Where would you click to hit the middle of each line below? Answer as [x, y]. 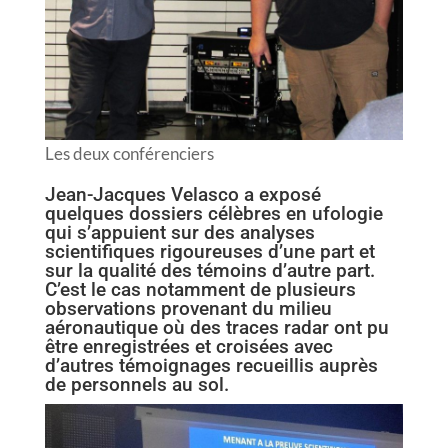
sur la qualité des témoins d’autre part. [209, 270]
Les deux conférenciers [129, 153]
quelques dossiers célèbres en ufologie [213, 213]
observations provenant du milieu [188, 308]
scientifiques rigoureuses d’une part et [209, 251]
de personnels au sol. [136, 384]
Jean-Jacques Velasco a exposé [182, 194]
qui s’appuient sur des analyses [179, 232]
